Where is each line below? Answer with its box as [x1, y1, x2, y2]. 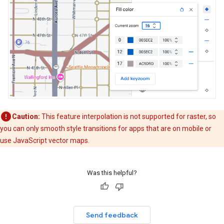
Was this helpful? [87, 168, 137, 176]
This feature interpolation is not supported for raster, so [40, 112, 216, 120]
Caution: [12, 112, 40, 120]
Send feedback [86, 210, 138, 219]
